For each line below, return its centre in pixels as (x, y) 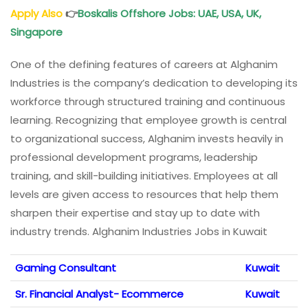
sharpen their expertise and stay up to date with (135, 213)
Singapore (38, 32)
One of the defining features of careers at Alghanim (144, 65)
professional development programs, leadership (134, 157)
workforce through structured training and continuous (148, 102)
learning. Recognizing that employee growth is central (148, 120)
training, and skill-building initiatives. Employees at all (144, 176)
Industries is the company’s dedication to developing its (154, 83)
